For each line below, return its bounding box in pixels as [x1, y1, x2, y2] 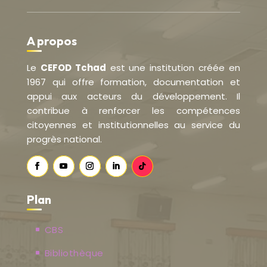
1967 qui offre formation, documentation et [26, 76, 241, 89]
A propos [26, 33, 77, 49]
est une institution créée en [105, 61, 241, 74]
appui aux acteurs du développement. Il [26, 90, 241, 103]
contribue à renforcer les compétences [26, 104, 241, 117]
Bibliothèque [44, 246, 104, 259]
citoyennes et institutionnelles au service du [26, 119, 241, 132]
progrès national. [26, 133, 102, 146]
